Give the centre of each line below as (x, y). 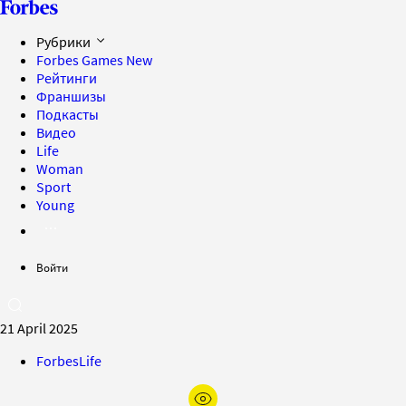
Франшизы (71, 96)
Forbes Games (81, 60)
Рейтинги (67, 78)
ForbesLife (69, 361)
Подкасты (68, 114)
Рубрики (65, 42)
